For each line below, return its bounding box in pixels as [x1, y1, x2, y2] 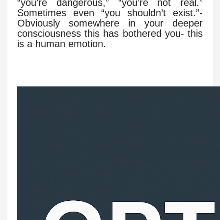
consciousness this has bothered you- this [17, 28, 203, 39]
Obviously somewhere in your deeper [17, 18, 203, 29]
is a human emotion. [17, 38, 106, 50]
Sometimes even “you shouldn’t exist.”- [17, 7, 203, 19]
